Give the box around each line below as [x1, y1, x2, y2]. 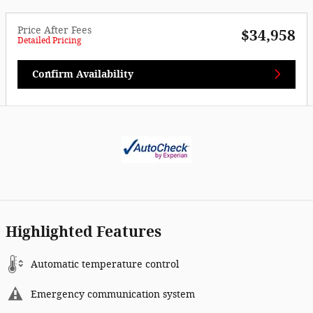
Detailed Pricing [17, 35, 81, 45]
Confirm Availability [32, 68, 133, 80]
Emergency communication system [31, 289, 195, 301]
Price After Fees [17, 24, 92, 36]
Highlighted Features [6, 223, 161, 241]
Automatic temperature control [31, 259, 179, 271]
